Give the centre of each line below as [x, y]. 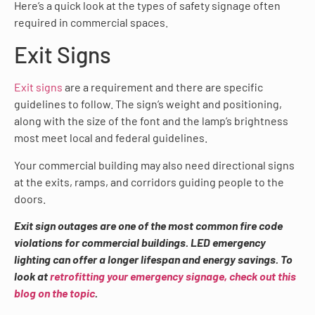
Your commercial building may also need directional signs [154, 165]
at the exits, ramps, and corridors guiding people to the [149, 181]
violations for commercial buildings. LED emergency [140, 242]
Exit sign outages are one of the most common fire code [148, 225]
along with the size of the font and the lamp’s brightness [151, 121]
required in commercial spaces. [91, 22]
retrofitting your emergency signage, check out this [173, 276]
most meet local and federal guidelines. [111, 138]
